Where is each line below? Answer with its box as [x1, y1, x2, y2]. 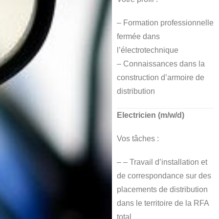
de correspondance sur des [117, 171, 212, 180]
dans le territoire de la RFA [117, 198, 209, 207]
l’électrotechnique [117, 45, 179, 54]
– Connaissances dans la [117, 59, 205, 68]
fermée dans [117, 32, 160, 41]
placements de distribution [117, 185, 208, 194]
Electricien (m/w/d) [117, 110, 185, 119]
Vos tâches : [117, 134, 159, 143]
